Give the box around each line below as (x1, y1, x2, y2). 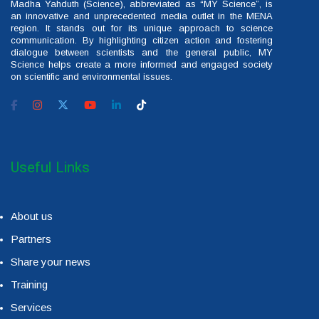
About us (11, 210, 53, 223)
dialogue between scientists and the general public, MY (11, 47, 273, 58)
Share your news (11, 256, 90, 268)
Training (11, 278, 48, 291)
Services (11, 301, 52, 314)
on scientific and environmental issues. (11, 71, 172, 83)
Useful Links (11, 157, 90, 179)
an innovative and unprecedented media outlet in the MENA (11, 11, 273, 22)
